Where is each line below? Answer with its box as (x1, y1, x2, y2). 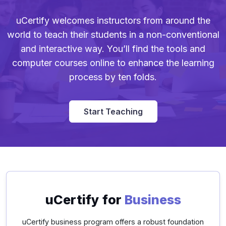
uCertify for (45, 192, 125, 208)
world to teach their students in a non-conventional (7, 29, 219, 40)
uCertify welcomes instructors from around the (16, 15, 210, 26)
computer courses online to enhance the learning (12, 58, 214, 69)
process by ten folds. (69, 72, 157, 83)
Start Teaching (83, 106, 143, 117)
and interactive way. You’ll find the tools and (21, 43, 205, 54)
